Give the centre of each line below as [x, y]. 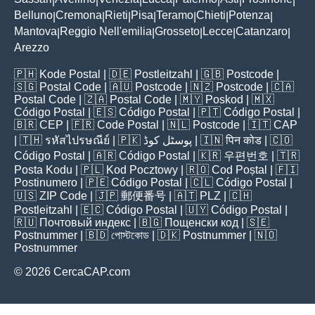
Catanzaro [262, 31]
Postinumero [46, 182]
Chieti [211, 15]
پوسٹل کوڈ [168, 140]
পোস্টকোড [130, 235]
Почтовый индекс [85, 222]
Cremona [79, 15]
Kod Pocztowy [142, 169]
